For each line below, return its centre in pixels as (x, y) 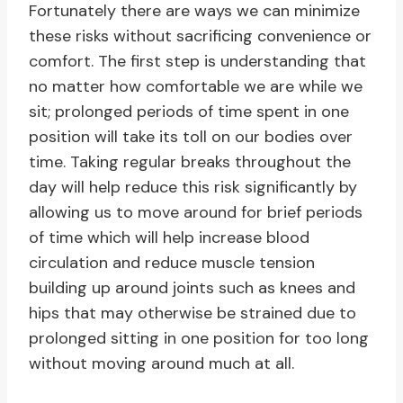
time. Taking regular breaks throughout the (190, 162)
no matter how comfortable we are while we (196, 87)
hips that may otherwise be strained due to (193, 313)
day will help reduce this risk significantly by (193, 188)
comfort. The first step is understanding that (197, 62)
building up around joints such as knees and (192, 288)
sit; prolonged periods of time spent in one (189, 112)
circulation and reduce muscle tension (172, 263)
